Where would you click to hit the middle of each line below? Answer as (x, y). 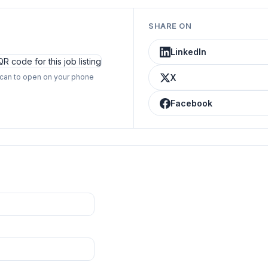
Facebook (191, 103)
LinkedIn (188, 52)
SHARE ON (170, 26)
